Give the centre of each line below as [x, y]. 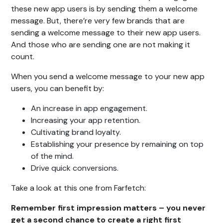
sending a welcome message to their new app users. [106, 33]
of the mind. [53, 156]
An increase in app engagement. [89, 109]
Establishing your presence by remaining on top [117, 144]
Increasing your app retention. [86, 120]
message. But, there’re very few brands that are [98, 21]
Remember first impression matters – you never [109, 208]
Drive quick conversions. [75, 168]
